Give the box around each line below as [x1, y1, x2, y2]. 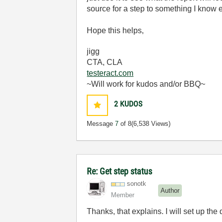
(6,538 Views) [131, 120, 171, 127]
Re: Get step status [87, 166, 153, 176]
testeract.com [87, 69, 134, 77]
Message [87, 120, 115, 127]
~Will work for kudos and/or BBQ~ [87, 80, 206, 88]
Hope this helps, [87, 26, 144, 35]
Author [161, 186, 180, 194]
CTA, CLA [87, 58, 123, 66]
